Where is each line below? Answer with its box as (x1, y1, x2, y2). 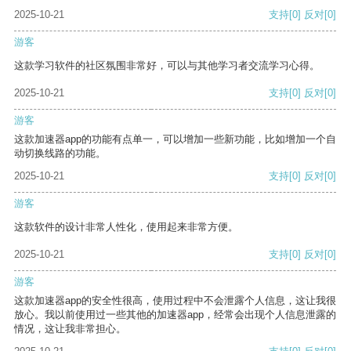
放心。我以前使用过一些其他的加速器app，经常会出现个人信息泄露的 (14, 309, 336, 321)
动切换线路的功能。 (14, 147, 106, 160)
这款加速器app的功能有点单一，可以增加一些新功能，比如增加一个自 (14, 133, 336, 146)
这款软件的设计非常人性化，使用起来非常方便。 (14, 221, 238, 233)
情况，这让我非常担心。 (14, 323, 126, 335)
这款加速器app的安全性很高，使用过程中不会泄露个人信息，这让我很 (14, 295, 336, 307)
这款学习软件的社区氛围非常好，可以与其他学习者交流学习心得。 (14, 60, 320, 72)
